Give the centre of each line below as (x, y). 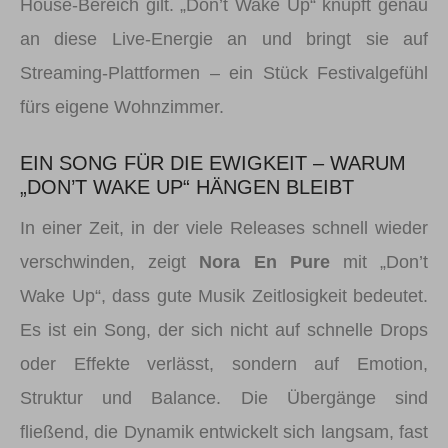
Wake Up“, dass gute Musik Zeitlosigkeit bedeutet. (224, 296)
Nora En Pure (264, 262)
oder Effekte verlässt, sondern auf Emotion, (224, 364)
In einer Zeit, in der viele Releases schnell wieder (224, 228)
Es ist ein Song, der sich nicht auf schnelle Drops (224, 330)
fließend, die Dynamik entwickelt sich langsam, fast (224, 432)
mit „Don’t (379, 262)
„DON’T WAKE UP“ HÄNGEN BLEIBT (187, 187)
